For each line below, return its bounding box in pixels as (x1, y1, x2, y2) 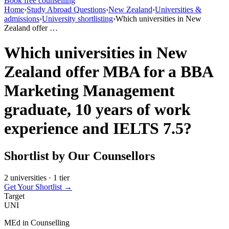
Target (4, 191, 25, 200)
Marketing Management (4, 81, 175, 100)
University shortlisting (42, 14, 113, 23)
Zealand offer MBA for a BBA (4, 62, 213, 81)
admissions (4, 14, 39, 23)
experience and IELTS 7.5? (4, 119, 192, 138)
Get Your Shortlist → (4, 182, 72, 191)
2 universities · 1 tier (4, 173, 70, 182)
